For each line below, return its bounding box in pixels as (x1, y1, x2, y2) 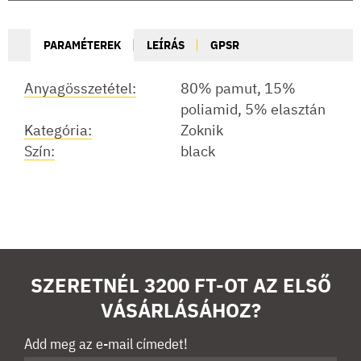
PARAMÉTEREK (44, 36, 121, 52)
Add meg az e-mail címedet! (24, 334, 188, 353)
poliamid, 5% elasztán (180, 99, 326, 118)
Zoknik (180, 120, 223, 139)
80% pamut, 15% (180, 78, 296, 98)
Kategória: (24, 120, 92, 139)
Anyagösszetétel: (24, 78, 136, 98)
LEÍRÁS (147, 36, 185, 52)
